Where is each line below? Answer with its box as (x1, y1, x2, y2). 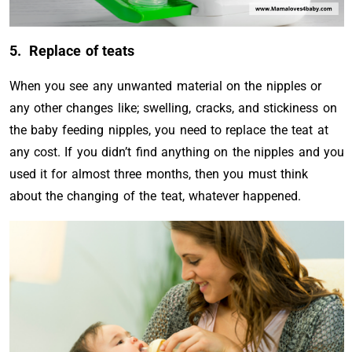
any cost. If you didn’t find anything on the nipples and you (9, 145, 344, 159)
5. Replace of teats (9, 42, 135, 59)
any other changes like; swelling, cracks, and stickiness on (9, 101, 337, 115)
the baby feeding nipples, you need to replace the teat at (9, 123, 328, 137)
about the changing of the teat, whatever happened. (9, 189, 302, 203)
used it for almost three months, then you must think (9, 167, 309, 181)
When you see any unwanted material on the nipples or (9, 79, 322, 93)
